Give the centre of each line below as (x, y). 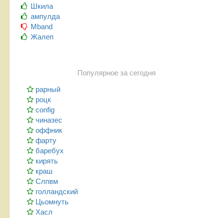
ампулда (45, 16)
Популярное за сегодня (116, 73)
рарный (48, 89)
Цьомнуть (52, 201)
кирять (47, 161)
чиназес (49, 120)
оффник (49, 130)
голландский (57, 191)
